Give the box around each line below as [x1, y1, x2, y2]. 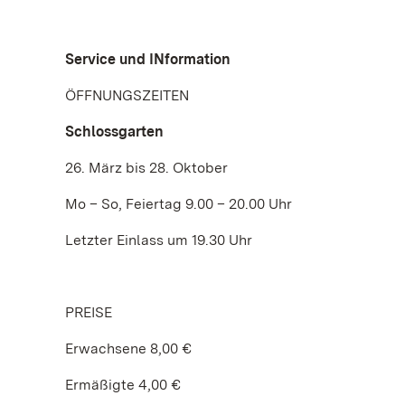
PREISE [65, 304, 112, 321]
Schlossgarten [65, 123, 164, 140]
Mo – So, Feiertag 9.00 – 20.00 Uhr [65, 195, 292, 212]
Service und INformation [65, 51, 231, 68]
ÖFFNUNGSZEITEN [65, 87, 189, 104]
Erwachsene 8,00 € [65, 340, 192, 357]
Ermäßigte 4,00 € [65, 376, 181, 393]
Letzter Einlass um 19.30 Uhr [65, 231, 252, 249]
